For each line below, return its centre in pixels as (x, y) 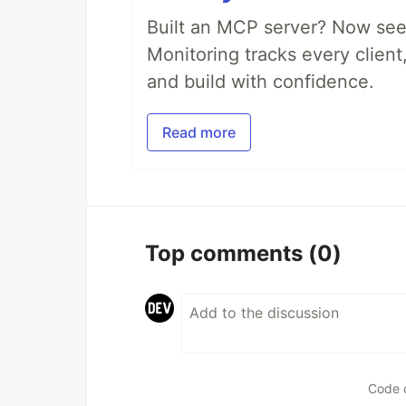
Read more (199, 132)
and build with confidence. (261, 81)
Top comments (227, 253)
